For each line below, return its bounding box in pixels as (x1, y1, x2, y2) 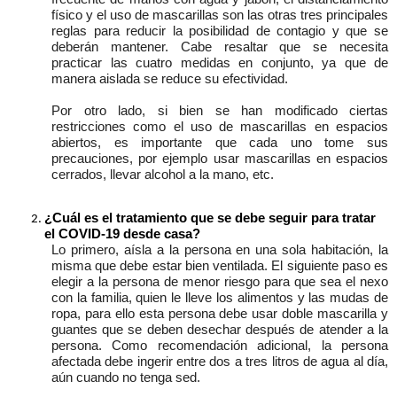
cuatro (136, 56, 172, 71)
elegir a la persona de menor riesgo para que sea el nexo (51, 275, 388, 290)
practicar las (51, 56, 136, 71)
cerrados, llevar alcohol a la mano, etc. (51, 167, 274, 183)
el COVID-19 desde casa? (44, 227, 200, 242)
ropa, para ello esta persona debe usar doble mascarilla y (51, 307, 388, 322)
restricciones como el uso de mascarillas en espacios (51, 120, 388, 135)
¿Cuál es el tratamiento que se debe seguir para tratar (44, 211, 376, 226)
